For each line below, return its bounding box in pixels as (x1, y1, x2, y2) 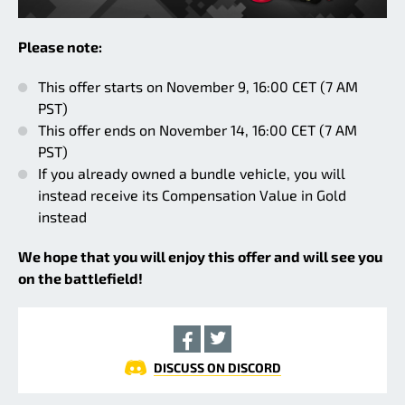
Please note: (18, 37, 102, 55)
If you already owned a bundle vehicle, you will (38, 164, 345, 182)
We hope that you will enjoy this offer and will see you (18, 247, 382, 265)
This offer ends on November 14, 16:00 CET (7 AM (38, 120, 357, 138)
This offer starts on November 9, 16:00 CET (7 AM (38, 77, 358, 95)
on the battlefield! (18, 268, 143, 287)
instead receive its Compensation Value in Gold (38, 185, 346, 203)
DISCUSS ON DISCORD (153, 359, 281, 375)
